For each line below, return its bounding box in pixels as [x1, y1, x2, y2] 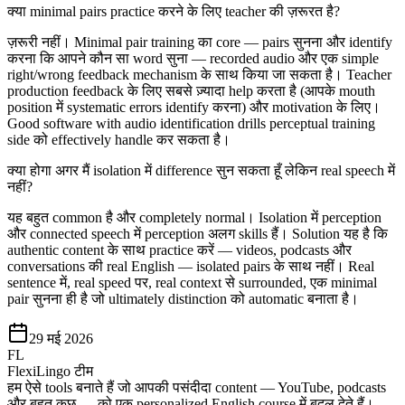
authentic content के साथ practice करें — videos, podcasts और [7, 242, 352, 259]
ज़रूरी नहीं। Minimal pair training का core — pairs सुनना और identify [7, 34, 392, 51]
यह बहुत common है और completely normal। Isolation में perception [7, 210, 381, 226]
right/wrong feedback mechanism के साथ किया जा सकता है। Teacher [7, 67, 391, 83]
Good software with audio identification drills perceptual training [7, 116, 375, 132]
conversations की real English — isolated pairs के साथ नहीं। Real [7, 259, 374, 275]
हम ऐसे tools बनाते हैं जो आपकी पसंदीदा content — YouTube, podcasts [7, 380, 386, 396]
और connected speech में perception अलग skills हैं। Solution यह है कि [7, 226, 388, 242]
